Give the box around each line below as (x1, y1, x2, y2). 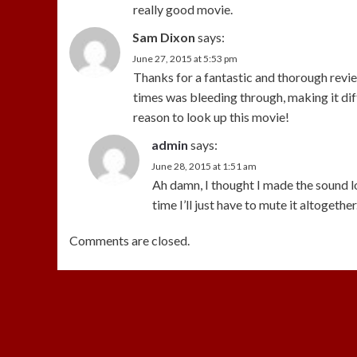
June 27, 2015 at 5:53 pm (132, 53, 237, 65)
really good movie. (133, 2, 233, 18)
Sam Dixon (132, 29, 195, 45)
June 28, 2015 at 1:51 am (151, 160, 257, 173)
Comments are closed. (69, 233, 190, 249)
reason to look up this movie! (133, 109, 289, 125)
